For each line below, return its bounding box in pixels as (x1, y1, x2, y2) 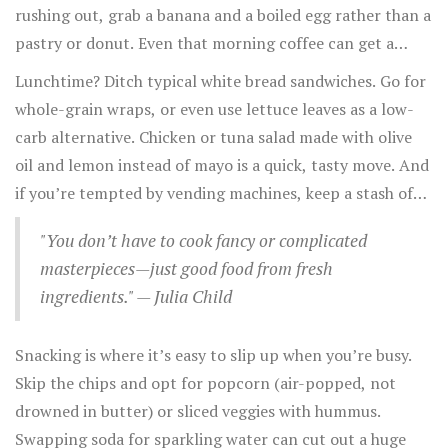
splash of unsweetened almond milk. (15, 88, 278, 111)
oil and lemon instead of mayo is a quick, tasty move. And (15, 154, 429, 177)
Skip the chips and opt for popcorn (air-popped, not (15, 372, 396, 395)
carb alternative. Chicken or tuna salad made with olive (15, 126, 412, 149)
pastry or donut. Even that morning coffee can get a (15, 32, 394, 55)
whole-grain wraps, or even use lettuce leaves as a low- (15, 98, 414, 121)
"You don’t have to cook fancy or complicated (40, 229, 367, 253)
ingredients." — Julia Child (40, 285, 232, 309)
